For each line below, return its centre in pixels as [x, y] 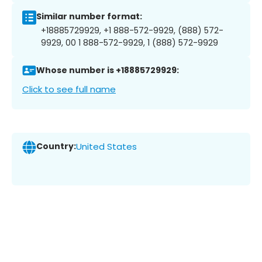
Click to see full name [69, 89]
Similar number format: [89, 17]
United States [106, 147]
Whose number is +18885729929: [108, 70]
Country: [56, 146]
